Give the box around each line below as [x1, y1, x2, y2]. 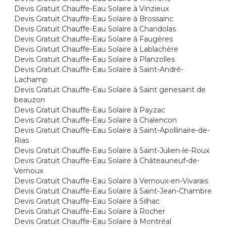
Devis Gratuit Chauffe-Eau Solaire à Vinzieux [14, 4, 169, 13]
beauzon [14, 95, 46, 104]
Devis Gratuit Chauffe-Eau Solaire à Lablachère [14, 45, 179, 54]
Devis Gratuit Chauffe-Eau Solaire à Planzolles [14, 55, 175, 64]
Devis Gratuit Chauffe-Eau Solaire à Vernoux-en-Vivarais [14, 176, 209, 185]
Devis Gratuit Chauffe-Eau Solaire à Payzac [14, 105, 166, 115]
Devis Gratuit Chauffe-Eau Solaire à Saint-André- [14, 65, 184, 74]
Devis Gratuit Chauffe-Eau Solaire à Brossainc [14, 14, 174, 23]
